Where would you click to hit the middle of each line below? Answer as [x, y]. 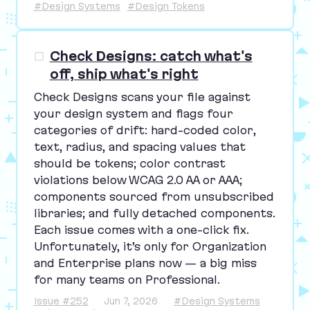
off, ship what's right [124, 74]
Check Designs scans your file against [142, 97]
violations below [81, 180]
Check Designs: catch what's [151, 56]
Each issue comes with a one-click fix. [141, 229]
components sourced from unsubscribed [154, 196]
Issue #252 [61, 301]
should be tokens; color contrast [129, 163]
